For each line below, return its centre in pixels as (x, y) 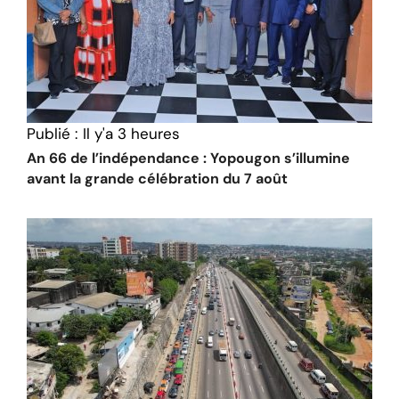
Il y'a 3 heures (131, 134)
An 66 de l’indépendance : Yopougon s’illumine (188, 159)
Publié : (52, 134)
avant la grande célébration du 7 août (157, 179)
